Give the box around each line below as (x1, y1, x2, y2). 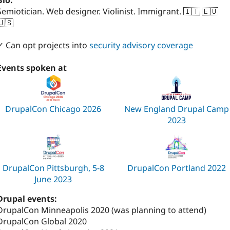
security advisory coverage (89, 40, 193, 51)
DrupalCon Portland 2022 (127, 162, 226, 174)
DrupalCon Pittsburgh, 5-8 (2, 162, 104, 174)
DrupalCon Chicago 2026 (5, 103, 102, 115)
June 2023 (34, 174, 72, 185)
